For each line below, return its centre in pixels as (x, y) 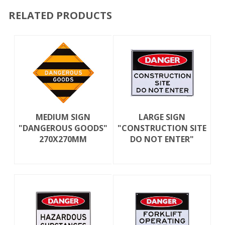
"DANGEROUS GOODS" (63, 128)
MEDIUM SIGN (63, 117)
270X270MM (63, 139)
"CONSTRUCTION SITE (162, 128)
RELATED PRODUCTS (60, 15)
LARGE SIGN (162, 117)
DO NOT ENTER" (162, 139)
